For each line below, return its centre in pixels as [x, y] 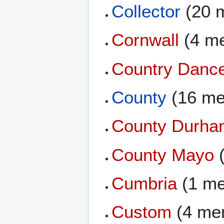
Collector [146, 11]
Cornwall [145, 40]
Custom [142, 212]
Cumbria [144, 183]
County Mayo [163, 154]
